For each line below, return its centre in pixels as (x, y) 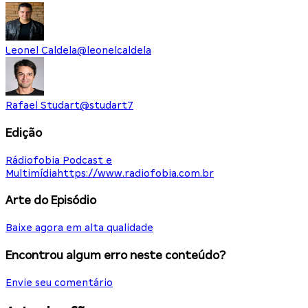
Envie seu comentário (59, 282)
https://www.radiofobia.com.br (135, 173)
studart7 (111, 106)
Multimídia (31, 173)
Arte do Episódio (51, 201)
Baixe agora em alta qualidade (79, 228)
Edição (24, 133)
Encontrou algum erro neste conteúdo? (115, 255)
